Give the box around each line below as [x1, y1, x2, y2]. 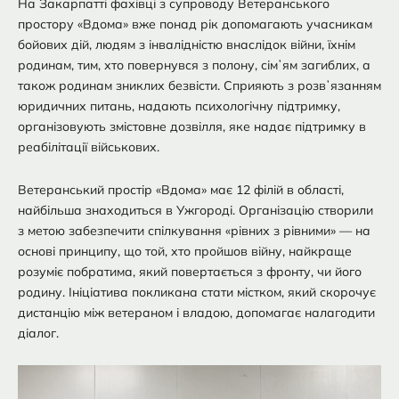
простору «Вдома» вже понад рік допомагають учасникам [18, 16, 372, 33]
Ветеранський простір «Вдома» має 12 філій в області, [18, 181, 344, 198]
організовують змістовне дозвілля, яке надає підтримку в [18, 118, 366, 135]
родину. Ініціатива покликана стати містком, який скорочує [18, 283, 376, 300]
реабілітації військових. [18, 139, 159, 156]
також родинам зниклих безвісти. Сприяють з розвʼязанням [18, 77, 381, 94]
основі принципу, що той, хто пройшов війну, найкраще [18, 242, 352, 259]
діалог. [18, 324, 59, 341]
